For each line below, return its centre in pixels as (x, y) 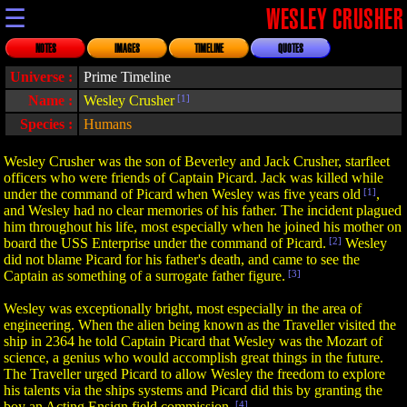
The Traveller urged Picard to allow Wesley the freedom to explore (194, 374)
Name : (50, 100)
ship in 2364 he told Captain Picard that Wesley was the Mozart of (193, 341)
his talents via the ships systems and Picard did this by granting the (193, 390)
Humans (108, 124)
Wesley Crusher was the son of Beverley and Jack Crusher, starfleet (197, 161)
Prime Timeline (127, 77)
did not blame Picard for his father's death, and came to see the (182, 259)
